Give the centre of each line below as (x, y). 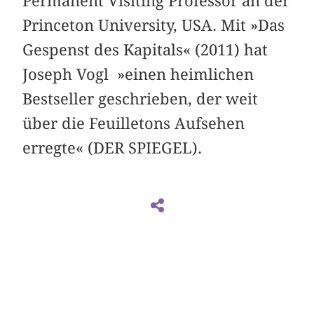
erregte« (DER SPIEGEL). (112, 148)
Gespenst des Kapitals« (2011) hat (145, 50)
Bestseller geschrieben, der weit (141, 99)
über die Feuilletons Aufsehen (134, 124)
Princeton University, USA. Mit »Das (154, 26)
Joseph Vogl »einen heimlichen (138, 75)
